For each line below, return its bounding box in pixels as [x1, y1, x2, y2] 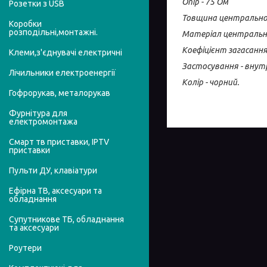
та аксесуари [9, 223, 59, 233]
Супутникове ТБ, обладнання [9, 215, 124, 225]
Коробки [9, 19, 42, 29]
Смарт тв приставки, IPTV [9, 137, 109, 147]
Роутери [9, 243, 42, 253]
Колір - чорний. [182, 77, 239, 87]
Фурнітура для [9, 108, 67, 119]
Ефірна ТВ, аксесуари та [9, 186, 102, 196]
